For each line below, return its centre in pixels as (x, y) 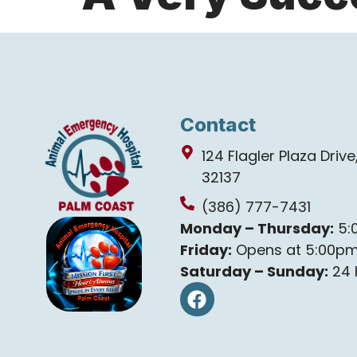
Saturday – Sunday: (254, 271)
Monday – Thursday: (257, 228)
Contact (218, 125)
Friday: (206, 250)
